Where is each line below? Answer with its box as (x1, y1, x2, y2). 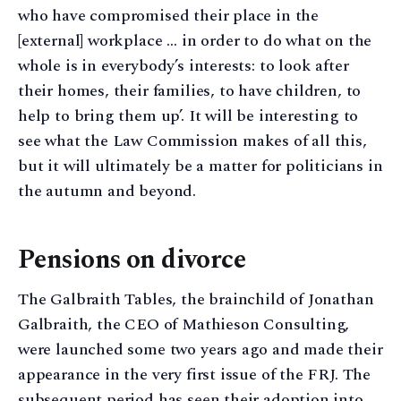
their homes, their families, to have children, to (18, 78, 362, 103)
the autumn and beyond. (18, 178, 197, 203)
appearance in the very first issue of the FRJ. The (18, 363, 371, 388)
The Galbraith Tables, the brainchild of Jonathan (18, 287, 374, 312)
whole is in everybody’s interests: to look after (18, 53, 349, 78)
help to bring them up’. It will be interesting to (18, 103, 359, 128)
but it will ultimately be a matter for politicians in (18, 153, 383, 178)
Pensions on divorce (18, 240, 246, 279)
